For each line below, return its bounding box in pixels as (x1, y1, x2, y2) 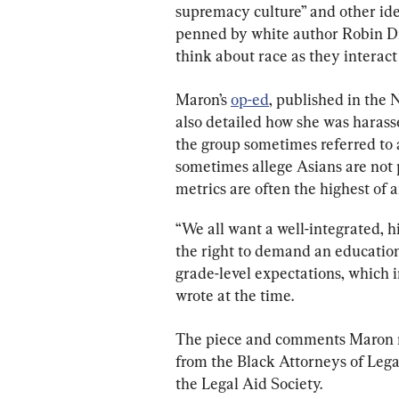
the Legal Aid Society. (175, 373, 322, 393)
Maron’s (175, 89, 231, 109)
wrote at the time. (175, 285, 294, 305)
